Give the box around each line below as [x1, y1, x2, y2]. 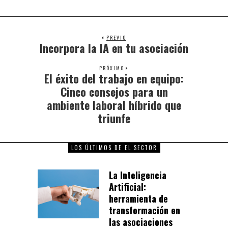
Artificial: [109, 180, 146, 193]
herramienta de [109, 191, 168, 205]
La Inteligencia [109, 168, 166, 182]
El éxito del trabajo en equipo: [44, 70, 184, 87]
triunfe [98, 109, 130, 126]
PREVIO [106, 33, 126, 41]
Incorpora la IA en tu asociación [40, 39, 188, 56]
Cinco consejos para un [60, 83, 168, 100]
